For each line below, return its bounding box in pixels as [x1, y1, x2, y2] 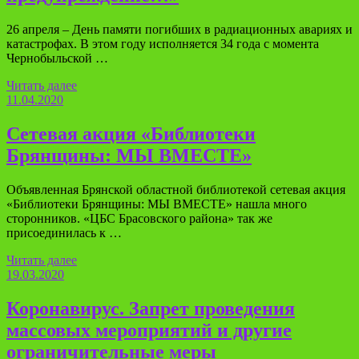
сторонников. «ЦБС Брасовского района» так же [6, 212, 272, 226]
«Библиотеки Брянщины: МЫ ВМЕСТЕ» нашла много [6, 197, 307, 212]
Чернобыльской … [6, 51, 108, 66]
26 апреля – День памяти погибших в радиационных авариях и [6, 22, 353, 37]
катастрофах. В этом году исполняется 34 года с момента [6, 37, 319, 51]
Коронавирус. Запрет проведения [6, 298, 295, 320]
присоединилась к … [6, 226, 122, 240]
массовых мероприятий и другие [6, 320, 292, 341]
